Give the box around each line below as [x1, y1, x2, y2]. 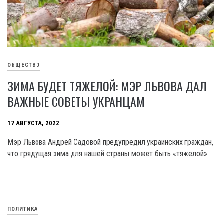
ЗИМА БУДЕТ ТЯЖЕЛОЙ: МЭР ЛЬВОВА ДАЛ [7, 77, 207, 95]
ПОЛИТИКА [7, 206, 38, 213]
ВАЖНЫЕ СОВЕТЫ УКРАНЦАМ [7, 92, 145, 110]
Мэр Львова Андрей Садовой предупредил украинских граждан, [7, 137, 213, 147]
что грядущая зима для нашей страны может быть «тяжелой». [7, 149, 209, 159]
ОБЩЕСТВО [7, 62, 40, 69]
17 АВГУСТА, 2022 [7, 119, 59, 127]
